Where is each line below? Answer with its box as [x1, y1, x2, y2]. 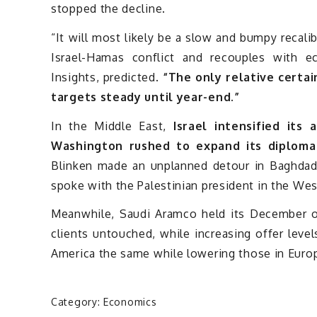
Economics [103, 296, 157, 309]
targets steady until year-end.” [51, 89, 240, 104]
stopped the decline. [51, 1, 166, 16]
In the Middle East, [51, 118, 166, 133]
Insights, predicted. [51, 69, 163, 84]
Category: [51, 296, 103, 309]
